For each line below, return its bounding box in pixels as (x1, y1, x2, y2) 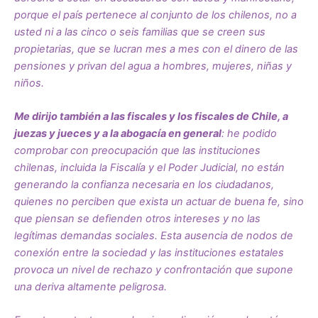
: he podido (221, 126, 277, 140)
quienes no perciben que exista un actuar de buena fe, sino (14, 194, 304, 208)
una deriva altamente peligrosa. (14, 280, 167, 293)
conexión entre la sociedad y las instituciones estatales (14, 246, 284, 259)
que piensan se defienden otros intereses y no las (14, 212, 261, 225)
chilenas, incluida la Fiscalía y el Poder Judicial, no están (14, 160, 285, 174)
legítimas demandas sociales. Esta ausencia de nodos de (14, 229, 293, 242)
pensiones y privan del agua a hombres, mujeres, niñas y (14, 59, 292, 72)
